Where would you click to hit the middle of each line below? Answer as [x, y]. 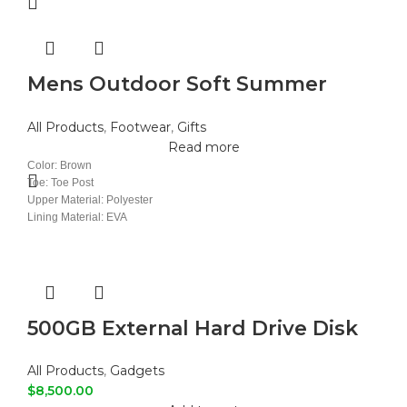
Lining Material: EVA [77, 218]
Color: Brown [60, 166]
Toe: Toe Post [60, 183]
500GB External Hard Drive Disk [193, 329]
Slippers [70, 112]
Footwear [140, 128]
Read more [203, 148]
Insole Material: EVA [77, 235]
